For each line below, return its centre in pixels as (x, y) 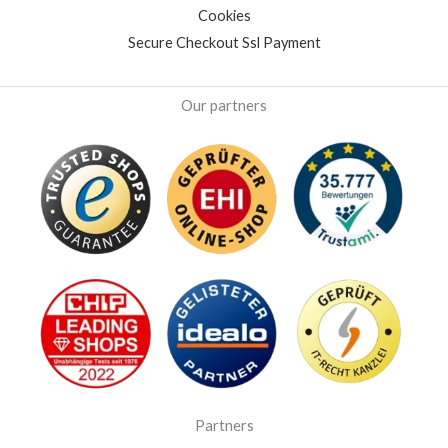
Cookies (224, 15)
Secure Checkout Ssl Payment (224, 42)
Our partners (224, 105)
